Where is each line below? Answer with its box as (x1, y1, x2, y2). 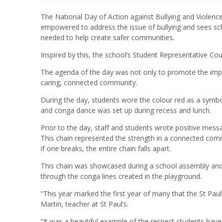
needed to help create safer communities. (41, 32, 174, 42)
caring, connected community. (41, 77, 137, 87)
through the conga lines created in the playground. (41, 171, 202, 181)
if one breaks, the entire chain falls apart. (41, 143, 171, 153)
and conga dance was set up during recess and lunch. (41, 105, 211, 115)
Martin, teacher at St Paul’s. (41, 199, 128, 209)
